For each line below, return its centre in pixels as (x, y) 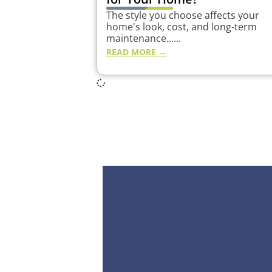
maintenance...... (144, 39)
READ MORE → (137, 52)
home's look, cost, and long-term (182, 27)
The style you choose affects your (183, 15)
